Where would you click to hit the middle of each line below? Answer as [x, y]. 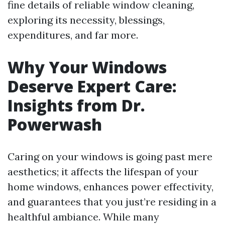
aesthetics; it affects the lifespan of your [103, 172]
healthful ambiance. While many [83, 217]
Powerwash [55, 124]
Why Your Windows [87, 67]
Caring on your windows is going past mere [110, 156]
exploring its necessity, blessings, [86, 20]
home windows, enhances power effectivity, [110, 187]
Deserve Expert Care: [92, 86]
